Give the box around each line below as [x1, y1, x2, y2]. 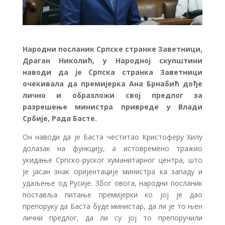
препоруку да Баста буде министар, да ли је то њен [22, 201, 203, 211]
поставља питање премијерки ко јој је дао [22, 190, 203, 200]
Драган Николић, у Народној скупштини [22, 56, 203, 66]
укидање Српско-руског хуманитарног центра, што [22, 155, 203, 165]
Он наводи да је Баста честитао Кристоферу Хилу [22, 132, 203, 142]
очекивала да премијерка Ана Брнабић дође [22, 79, 203, 89]
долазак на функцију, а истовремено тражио [22, 144, 203, 154]
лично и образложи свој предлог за [22, 90, 203, 100]
